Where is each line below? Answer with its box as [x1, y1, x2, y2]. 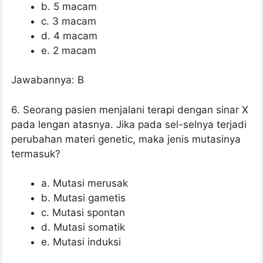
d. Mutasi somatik [41, 221, 125, 234]
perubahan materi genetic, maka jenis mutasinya [11, 133, 241, 145]
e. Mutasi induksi [41, 236, 121, 248]
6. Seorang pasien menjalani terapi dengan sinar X [11, 103, 248, 116]
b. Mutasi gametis [41, 192, 126, 204]
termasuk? [11, 147, 60, 160]
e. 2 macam [41, 44, 96, 56]
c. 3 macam [41, 15, 96, 27]
